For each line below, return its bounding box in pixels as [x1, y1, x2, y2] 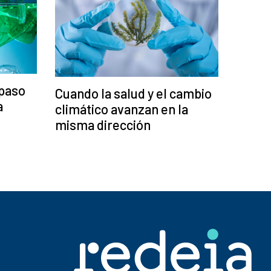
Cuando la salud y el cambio [55, 85, 212, 102]
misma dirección [55, 117, 151, 133]
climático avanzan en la [55, 101, 188, 117]
